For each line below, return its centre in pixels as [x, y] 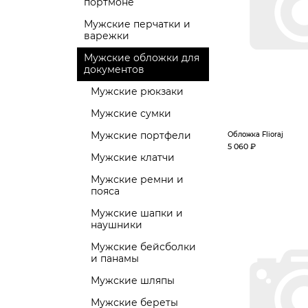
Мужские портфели [141, 135]
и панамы [115, 258]
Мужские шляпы [133, 280]
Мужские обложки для [142, 58]
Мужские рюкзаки [137, 91]
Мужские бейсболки [143, 247]
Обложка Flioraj [255, 134]
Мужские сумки [131, 113]
